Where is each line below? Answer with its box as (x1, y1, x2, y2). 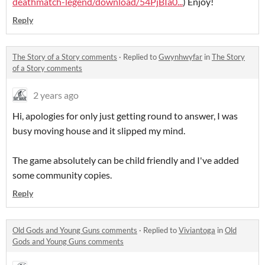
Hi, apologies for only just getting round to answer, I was (12, 110, 238, 122)
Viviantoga (179, 225, 215, 235)
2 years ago (33, 89, 79, 101)
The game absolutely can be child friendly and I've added (12, 154, 239, 166)
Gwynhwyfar (159, 52, 202, 62)
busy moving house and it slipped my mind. (12, 125, 185, 137)
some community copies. (12, 169, 112, 181)
